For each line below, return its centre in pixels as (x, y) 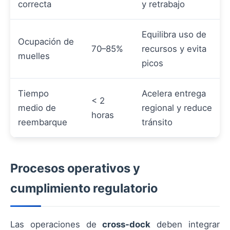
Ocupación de (46, 42)
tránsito (157, 122)
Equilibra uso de (174, 35)
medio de (37, 108)
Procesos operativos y (75, 168)
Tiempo (33, 94)
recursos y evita (174, 49)
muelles (34, 56)
